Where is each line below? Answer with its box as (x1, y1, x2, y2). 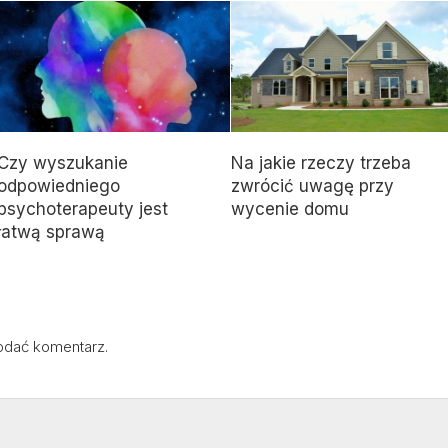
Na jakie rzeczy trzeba (230, 152, 411, 173)
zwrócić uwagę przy (230, 175, 394, 196)
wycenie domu (230, 198, 349, 219)
